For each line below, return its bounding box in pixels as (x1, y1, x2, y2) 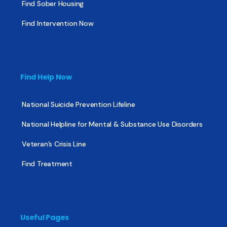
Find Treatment (22, 159, 73, 169)
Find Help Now (20, 72, 72, 83)
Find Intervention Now (22, 19, 94, 28)
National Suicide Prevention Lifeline (22, 100, 135, 109)
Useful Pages (20, 212, 69, 223)
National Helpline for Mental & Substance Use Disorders (22, 120, 203, 129)
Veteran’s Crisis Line (22, 139, 86, 149)
